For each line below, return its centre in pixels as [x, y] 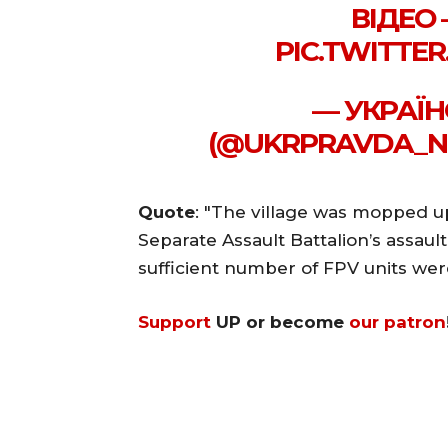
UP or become [277, 321]
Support [174, 321]
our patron [397, 321]
